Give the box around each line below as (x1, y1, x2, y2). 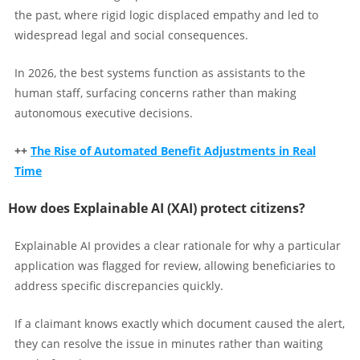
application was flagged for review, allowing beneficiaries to (14, 257, 335, 273)
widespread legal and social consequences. (14, 27, 248, 43)
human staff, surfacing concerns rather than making (14, 84, 297, 100)
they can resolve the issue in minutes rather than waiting (14, 335, 323, 351)
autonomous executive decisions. (14, 104, 193, 121)
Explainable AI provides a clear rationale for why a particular (14, 237, 341, 253)
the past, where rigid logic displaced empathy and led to (14, 6, 318, 22)
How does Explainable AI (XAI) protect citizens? (8, 198, 305, 217)
